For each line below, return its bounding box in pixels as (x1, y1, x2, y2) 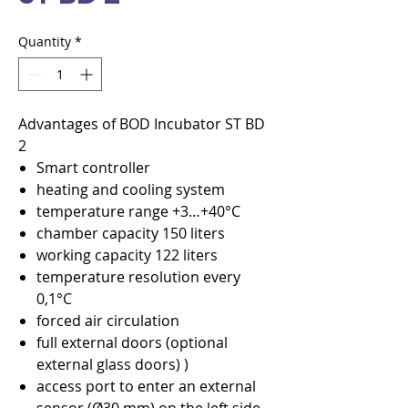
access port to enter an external (36, 376, 256, 396)
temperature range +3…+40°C (36, 201, 240, 221)
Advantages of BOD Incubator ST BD (18, 114, 265, 134)
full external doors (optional (36, 332, 228, 352)
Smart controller (36, 158, 150, 178)
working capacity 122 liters (36, 245, 218, 265)
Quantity (18, 33, 71, 50)
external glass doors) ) (36, 354, 189, 374)
